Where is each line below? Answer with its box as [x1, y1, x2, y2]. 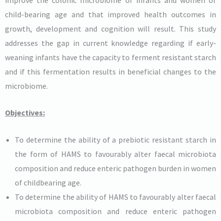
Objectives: [5, 108, 45, 118]
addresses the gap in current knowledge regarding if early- [5, 37, 216, 48]
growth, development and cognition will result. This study [5, 23, 216, 34]
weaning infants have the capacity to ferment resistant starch [5, 52, 216, 62]
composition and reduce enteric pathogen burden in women [15, 163, 216, 173]
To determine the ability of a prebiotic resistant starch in [15, 134, 216, 145]
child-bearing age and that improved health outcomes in [5, 9, 216, 19]
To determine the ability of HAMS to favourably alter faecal [15, 191, 216, 202]
